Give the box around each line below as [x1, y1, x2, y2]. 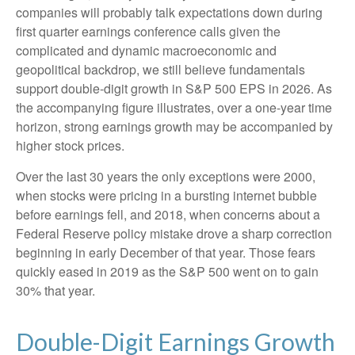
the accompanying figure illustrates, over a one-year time [16, 98, 332, 117]
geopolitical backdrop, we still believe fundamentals [16, 60, 305, 79]
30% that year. [16, 281, 95, 300]
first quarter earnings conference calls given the [16, 22, 281, 41]
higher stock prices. [16, 136, 124, 155]
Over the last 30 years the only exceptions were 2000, [16, 167, 315, 186]
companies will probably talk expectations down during [16, 3, 323, 22]
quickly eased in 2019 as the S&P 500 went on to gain [16, 262, 319, 281]
